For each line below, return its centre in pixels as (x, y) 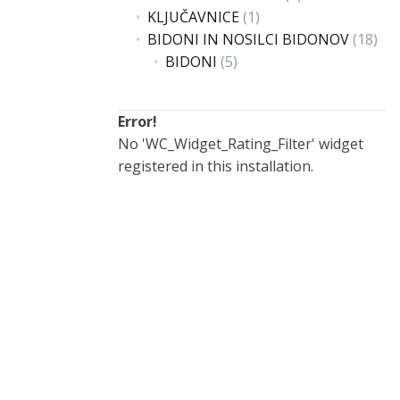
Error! (137, 121)
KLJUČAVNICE (193, 17)
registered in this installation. (216, 166)
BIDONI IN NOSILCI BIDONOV (248, 39)
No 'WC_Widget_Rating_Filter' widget (241, 144)
